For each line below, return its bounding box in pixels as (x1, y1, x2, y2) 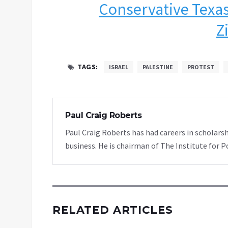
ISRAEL (108, 63, 128, 71)
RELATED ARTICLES (52, 204, 173, 217)
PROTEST (187, 63, 214, 71)
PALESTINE (142, 63, 173, 71)
